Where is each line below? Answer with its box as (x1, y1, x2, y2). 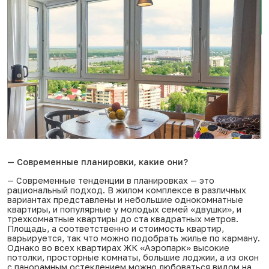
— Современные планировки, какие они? (7, 157, 188, 168)
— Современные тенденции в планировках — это (7, 175, 214, 186)
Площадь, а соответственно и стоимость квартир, (7, 223, 224, 234)
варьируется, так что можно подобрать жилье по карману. (7, 233, 260, 244)
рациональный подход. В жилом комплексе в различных (7, 185, 246, 196)
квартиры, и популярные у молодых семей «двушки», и (7, 204, 241, 215)
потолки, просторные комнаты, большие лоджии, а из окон (7, 252, 259, 263)
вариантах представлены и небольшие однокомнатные (7, 195, 243, 205)
